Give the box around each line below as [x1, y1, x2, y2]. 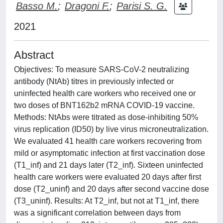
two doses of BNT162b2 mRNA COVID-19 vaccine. [14, 101, 195, 110]
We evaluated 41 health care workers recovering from [14, 137, 202, 145]
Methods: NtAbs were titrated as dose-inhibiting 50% [14, 113, 198, 121]
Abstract [14, 49, 54, 61]
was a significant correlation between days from [14, 209, 181, 217]
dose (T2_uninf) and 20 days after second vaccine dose [14, 185, 209, 193]
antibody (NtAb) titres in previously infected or [14, 77, 174, 86]
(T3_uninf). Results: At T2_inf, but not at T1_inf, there [14, 197, 199, 205]
